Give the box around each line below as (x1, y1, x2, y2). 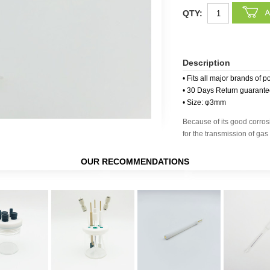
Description (183, 58, 230, 67)
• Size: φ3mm (183, 98, 226, 107)
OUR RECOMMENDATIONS (81, 157, 189, 166)
